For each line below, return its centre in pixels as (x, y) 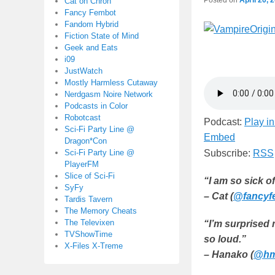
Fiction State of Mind (102, 36)
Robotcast (83, 118)
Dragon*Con (86, 141)
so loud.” (225, 239)
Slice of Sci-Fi (90, 176)
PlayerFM (82, 164)
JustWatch (83, 71)
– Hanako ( (229, 255)
